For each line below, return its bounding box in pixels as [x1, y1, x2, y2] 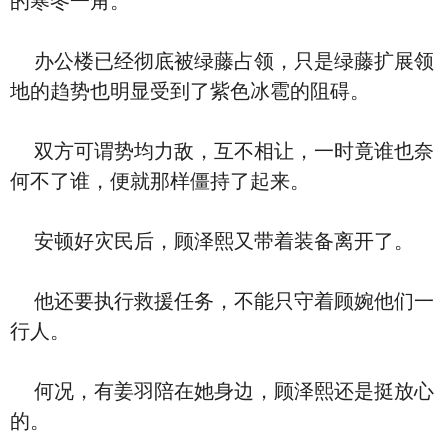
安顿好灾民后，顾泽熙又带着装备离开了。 [10, 230, 414, 252]
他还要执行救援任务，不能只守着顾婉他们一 [10, 290, 434, 312]
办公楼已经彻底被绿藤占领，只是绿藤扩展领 [10, 50, 434, 72]
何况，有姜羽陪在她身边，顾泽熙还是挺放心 [10, 380, 434, 402]
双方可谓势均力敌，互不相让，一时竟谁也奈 [10, 140, 434, 162]
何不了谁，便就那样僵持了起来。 [10, 170, 310, 192]
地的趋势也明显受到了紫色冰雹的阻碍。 [10, 80, 370, 102]
